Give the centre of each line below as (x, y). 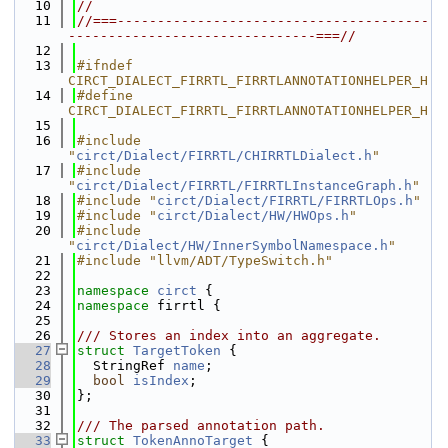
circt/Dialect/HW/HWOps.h (253, 215)
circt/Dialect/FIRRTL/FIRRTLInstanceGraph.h (244, 185)
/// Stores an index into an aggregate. (229, 335)
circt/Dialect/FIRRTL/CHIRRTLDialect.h (224, 155)
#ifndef (105, 65)
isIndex (161, 380)
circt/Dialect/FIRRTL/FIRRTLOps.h (285, 200)
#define (105, 95)
